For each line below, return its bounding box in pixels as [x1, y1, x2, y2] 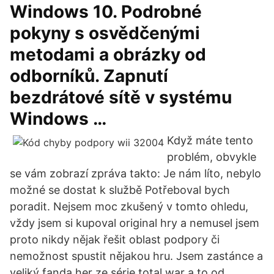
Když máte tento [167, 134, 253, 147]
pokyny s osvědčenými [10, 23, 200, 43]
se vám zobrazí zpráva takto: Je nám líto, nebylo [10, 167, 261, 180]
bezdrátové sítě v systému [10, 87, 232, 108]
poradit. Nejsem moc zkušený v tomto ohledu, [10, 200, 248, 213]
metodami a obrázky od [10, 44, 206, 65]
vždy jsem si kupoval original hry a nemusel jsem [10, 217, 259, 229]
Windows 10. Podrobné [10, 1, 202, 22]
